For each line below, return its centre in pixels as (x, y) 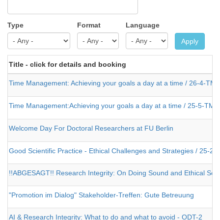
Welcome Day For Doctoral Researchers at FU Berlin (91, 128)
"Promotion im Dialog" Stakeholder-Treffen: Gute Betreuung (101, 195)
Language (143, 25)
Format (89, 25)
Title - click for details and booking (68, 65)
